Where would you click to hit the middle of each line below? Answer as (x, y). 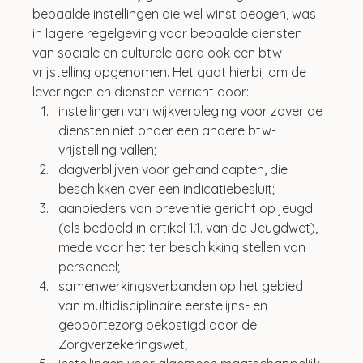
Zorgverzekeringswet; (123, 344)
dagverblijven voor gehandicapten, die (175, 169)
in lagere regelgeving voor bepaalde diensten (169, 33)
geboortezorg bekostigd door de (160, 325)
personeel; (90, 266)
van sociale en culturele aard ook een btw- (160, 52)
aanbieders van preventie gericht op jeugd (188, 208)
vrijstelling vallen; (108, 149)
